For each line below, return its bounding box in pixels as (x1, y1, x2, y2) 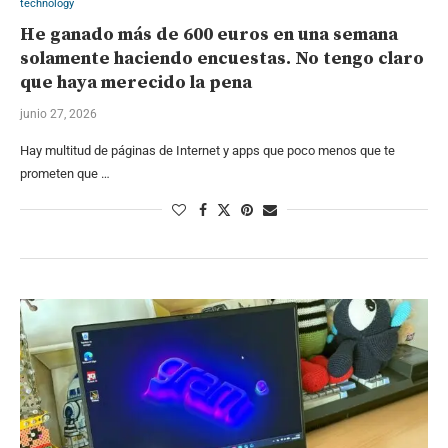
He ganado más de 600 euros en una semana (20, 22, 398, 46)
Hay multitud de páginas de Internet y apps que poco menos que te (20, 142, 395, 158)
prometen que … (20, 165, 110, 181)
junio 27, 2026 (20, 106, 97, 121)
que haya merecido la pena (20, 70, 252, 94)
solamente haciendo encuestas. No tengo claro (20, 46, 424, 70)
